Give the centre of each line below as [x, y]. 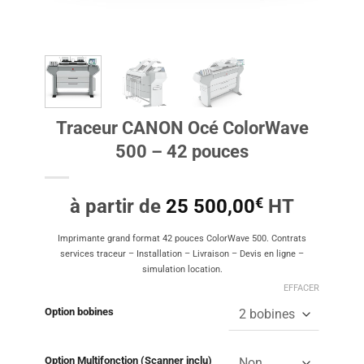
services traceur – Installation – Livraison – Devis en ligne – [182, 253]
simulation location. [182, 269]
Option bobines [79, 312]
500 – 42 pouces [182, 151]
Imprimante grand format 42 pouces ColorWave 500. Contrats [182, 238]
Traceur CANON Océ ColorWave [182, 127]
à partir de [118, 206]
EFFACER [301, 288]
